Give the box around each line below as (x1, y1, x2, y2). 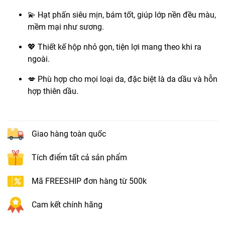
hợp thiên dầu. (28, 86, 78, 96)
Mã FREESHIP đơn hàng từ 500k (32, 176, 147, 186)
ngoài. (28, 54, 50, 64)
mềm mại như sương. (28, 22, 104, 32)
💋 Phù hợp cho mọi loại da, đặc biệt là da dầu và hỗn (28, 74, 217, 84)
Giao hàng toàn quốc (32, 129, 106, 139)
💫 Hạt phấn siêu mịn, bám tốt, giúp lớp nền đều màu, (28, 10, 216, 20)
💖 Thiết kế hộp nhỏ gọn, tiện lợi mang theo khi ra (28, 42, 201, 52)
